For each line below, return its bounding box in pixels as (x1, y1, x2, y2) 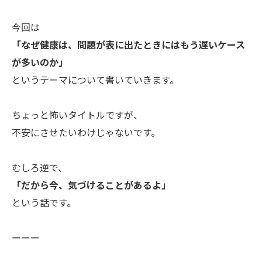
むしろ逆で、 (12, 162, 67, 174)
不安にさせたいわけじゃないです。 (12, 127, 160, 139)
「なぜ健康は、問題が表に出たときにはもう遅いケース (12, 39, 245, 51)
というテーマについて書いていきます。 (12, 74, 179, 86)
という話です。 (12, 197, 76, 209)
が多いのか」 (12, 57, 68, 68)
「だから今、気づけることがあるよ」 (12, 180, 171, 191)
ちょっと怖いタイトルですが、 (12, 109, 143, 121)
